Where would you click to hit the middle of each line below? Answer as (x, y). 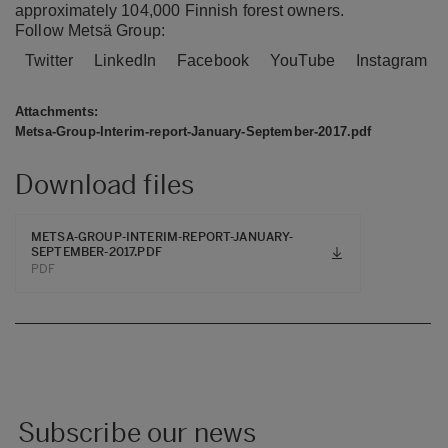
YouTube (303, 60)
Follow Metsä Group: (90, 30)
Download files (105, 184)
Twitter (49, 60)
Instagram (392, 60)
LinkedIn (125, 60)
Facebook (213, 60)
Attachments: (56, 111)
